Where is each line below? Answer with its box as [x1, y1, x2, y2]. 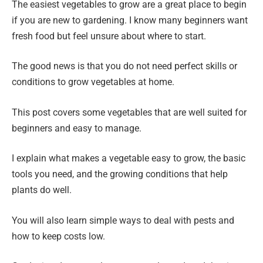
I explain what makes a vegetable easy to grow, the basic [12, 153, 245, 164]
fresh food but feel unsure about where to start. [12, 30, 206, 42]
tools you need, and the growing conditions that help [12, 168, 228, 180]
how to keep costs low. [12, 230, 105, 242]
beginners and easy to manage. [12, 122, 141, 134]
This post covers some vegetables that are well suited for [12, 106, 247, 118]
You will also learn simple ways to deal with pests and [12, 214, 234, 226]
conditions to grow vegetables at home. [12, 76, 174, 88]
